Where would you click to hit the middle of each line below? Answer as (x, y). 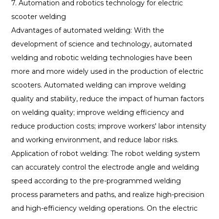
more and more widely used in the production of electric (107, 72)
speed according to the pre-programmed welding (96, 181)
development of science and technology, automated (101, 44)
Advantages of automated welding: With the (88, 31)
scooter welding (38, 17)
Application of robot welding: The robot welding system (105, 154)
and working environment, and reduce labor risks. (95, 140)
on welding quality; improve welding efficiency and (97, 113)
